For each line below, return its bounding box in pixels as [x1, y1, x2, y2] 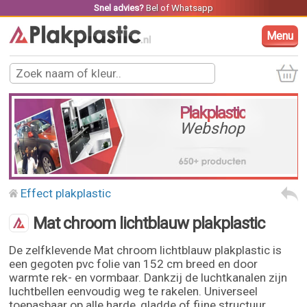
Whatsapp [171, 3, 213, 13]
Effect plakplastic [21, 186, 112, 200]
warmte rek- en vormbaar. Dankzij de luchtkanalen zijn [9, 271, 288, 284]
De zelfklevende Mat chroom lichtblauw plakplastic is [9, 243, 282, 257]
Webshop [180, 119, 245, 138]
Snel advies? [93, 3, 144, 13]
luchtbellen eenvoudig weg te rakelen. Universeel [9, 284, 258, 298]
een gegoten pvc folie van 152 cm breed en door [9, 257, 258, 271]
